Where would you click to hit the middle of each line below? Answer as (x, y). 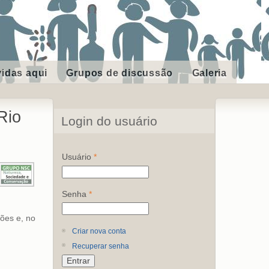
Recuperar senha (101, 246)
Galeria (209, 73)
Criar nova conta (99, 231)
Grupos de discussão (120, 73)
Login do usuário (110, 121)
